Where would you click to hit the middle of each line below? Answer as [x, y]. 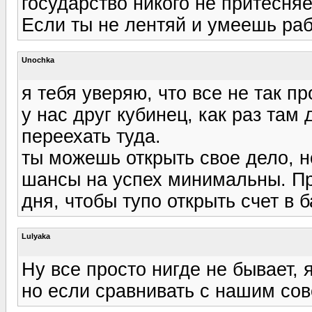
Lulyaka [36, 236]
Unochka [38, 60]
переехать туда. [91, 136]
